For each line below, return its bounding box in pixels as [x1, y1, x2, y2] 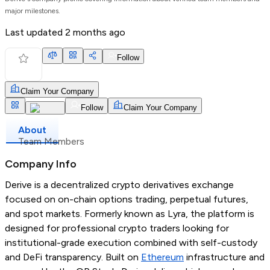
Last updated [5, 27, 65, 39]
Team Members [18, 136, 84, 148]
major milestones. [5, 7, 60, 16]
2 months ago [65, 27, 125, 39]
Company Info [5, 157, 77, 171]
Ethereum [141, 251, 184, 263]
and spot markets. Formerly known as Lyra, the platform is [5, 208, 254, 220]
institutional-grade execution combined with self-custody [5, 237, 257, 249]
